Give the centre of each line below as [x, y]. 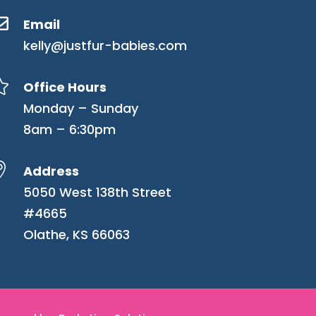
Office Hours [65, 87]
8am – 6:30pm [70, 129]
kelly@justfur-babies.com [105, 45]
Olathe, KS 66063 [77, 235]
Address [51, 171]
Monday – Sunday [81, 108]
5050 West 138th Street [98, 193]
